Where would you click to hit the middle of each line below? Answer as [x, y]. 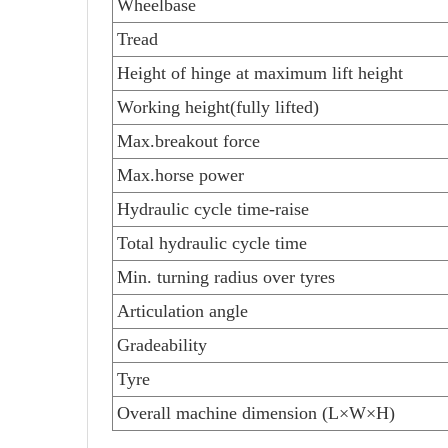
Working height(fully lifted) [218, 107]
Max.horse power [180, 175]
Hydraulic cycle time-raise [213, 209]
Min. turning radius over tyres [226, 277]
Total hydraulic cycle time [212, 243]
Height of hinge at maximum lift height [260, 73]
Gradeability [162, 345]
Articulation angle [182, 311]
